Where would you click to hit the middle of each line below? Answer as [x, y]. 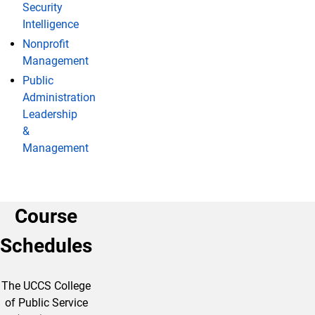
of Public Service [46, 302]
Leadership [50, 114]
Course [46, 216]
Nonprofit [46, 44]
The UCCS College [46, 285]
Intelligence [51, 24]
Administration [59, 97]
